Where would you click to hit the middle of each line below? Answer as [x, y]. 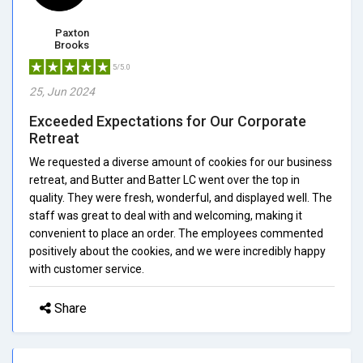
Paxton [72, 32]
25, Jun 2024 [62, 91]
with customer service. [87, 269]
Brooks [72, 45]
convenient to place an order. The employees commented [176, 233]
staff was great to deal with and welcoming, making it [166, 215]
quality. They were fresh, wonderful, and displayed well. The [181, 197]
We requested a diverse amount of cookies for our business [181, 162]
